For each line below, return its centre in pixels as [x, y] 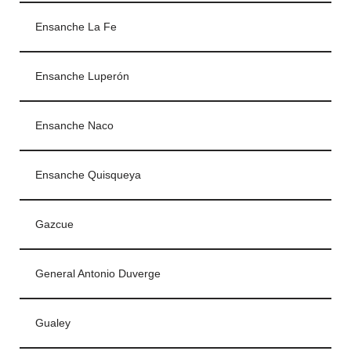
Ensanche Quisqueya [88, 175]
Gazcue [54, 225]
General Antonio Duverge [98, 274]
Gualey [53, 324]
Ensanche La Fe [76, 27]
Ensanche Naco [74, 126]
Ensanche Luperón [82, 77]
